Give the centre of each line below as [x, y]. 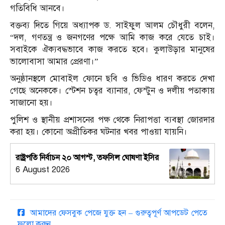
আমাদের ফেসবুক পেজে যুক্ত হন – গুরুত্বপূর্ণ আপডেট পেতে [117, 213]
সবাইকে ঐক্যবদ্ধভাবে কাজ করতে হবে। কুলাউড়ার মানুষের [113, 50]
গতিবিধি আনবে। [37, 9]
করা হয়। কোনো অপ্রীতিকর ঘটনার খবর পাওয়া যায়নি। [99, 132]
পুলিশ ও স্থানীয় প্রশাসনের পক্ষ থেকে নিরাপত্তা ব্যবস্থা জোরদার [113, 120]
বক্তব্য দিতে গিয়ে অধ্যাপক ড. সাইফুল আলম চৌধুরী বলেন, [113, 26]
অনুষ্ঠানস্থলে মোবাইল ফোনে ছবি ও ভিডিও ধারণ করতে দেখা [113, 79]
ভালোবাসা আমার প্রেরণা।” [54, 62]
